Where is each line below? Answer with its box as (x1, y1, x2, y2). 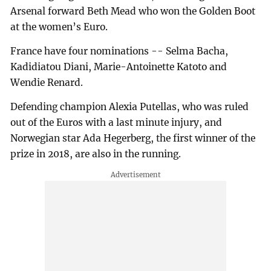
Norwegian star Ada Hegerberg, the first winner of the (10, 132, 256, 144)
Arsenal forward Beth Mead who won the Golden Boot (10, 5, 256, 18)
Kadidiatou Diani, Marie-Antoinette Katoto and (10, 61, 227, 73)
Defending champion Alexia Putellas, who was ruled (10, 101, 249, 113)
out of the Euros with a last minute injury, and (10, 117, 223, 128)
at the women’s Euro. (10, 21, 108, 33)
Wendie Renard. (10, 77, 83, 89)
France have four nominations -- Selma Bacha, (10, 45, 229, 57)
